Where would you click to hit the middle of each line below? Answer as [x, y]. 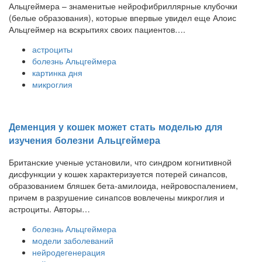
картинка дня [57, 73]
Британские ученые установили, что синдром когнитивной [120, 162]
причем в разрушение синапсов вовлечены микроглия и [117, 197]
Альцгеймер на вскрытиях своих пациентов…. [97, 30]
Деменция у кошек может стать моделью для [116, 126]
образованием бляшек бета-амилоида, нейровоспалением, [123, 186]
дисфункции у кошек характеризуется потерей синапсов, [118, 174]
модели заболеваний [73, 241]
